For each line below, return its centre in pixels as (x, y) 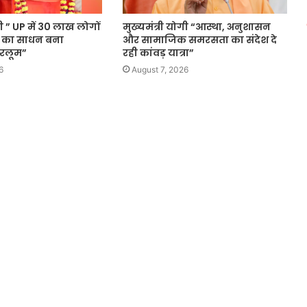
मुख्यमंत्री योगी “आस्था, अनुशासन (196, 26)
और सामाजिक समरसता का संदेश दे (199, 39)
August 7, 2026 (160, 69)
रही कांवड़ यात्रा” (158, 52)
